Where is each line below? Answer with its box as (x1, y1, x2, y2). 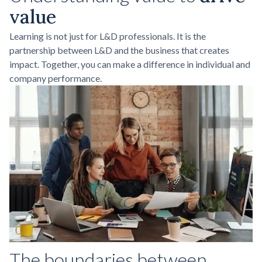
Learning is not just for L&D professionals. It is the (9, 30, 206, 42)
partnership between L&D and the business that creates (9, 44, 229, 56)
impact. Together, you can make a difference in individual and (9, 58, 250, 70)
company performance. (9, 72, 102, 84)
